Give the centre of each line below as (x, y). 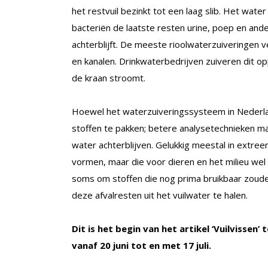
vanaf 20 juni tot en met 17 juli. (141, 245)
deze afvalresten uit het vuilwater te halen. (160, 195)
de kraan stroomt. (109, 77)
